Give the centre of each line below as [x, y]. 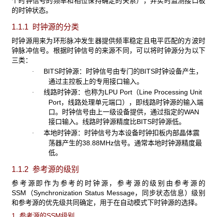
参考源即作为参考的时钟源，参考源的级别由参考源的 [108, 183]
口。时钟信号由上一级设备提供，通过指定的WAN [124, 112]
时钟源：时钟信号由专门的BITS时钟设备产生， [130, 71]
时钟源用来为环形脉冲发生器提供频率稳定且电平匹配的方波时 [108, 40]
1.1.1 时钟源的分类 [45, 27]
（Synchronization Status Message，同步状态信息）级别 [116, 193]
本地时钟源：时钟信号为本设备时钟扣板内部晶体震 [116, 132]
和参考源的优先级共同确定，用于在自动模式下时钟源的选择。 [107, 202]
